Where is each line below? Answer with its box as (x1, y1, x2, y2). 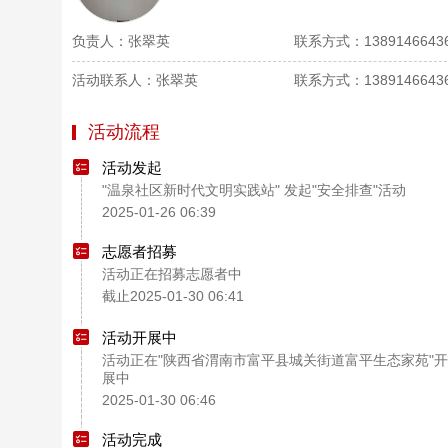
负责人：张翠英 (72, 33, 170, 49)
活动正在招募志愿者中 (102, 266, 242, 282)
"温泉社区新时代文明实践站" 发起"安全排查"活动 (102, 182, 406, 198)
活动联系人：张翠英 (72, 72, 198, 88)
